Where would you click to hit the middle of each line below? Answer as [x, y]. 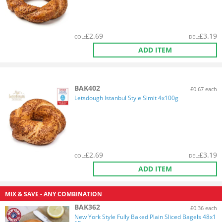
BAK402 [87, 88]
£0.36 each [204, 208]
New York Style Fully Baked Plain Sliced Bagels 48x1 [145, 217]
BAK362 [87, 207]
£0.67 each [204, 89]
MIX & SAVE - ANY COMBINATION [54, 194]
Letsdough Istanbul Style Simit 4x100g [126, 98]
